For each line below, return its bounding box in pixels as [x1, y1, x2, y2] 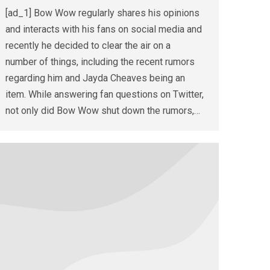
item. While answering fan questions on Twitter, [5, 89, 204, 101]
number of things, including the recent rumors [5, 56, 195, 68]
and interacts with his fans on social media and [5, 24, 202, 36]
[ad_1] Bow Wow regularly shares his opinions [5, 7, 199, 19]
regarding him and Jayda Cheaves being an [5, 72, 185, 84]
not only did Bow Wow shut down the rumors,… [5, 105, 200, 117]
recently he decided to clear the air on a [5, 40, 171, 52]
